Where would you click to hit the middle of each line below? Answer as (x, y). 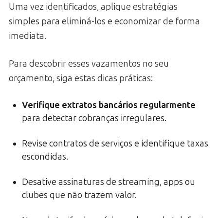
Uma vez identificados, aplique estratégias (93, 7)
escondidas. (45, 156)
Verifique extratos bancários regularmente (109, 105)
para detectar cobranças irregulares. (94, 118)
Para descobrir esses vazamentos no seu (89, 64)
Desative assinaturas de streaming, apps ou (109, 182)
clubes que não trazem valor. (79, 195)
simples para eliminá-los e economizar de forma (104, 21)
